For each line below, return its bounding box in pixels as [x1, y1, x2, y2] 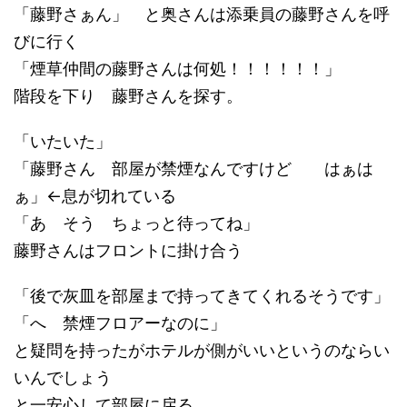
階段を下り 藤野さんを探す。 [14, 86, 243, 106]
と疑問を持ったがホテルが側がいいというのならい [14, 341, 390, 361]
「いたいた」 [14, 132, 112, 152]
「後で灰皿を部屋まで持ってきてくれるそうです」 [14, 286, 390, 306]
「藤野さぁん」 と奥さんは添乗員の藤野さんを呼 [14, 5, 390, 25]
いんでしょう [14, 368, 112, 388]
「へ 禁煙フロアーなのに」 [14, 313, 226, 333]
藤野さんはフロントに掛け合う [14, 241, 243, 261]
